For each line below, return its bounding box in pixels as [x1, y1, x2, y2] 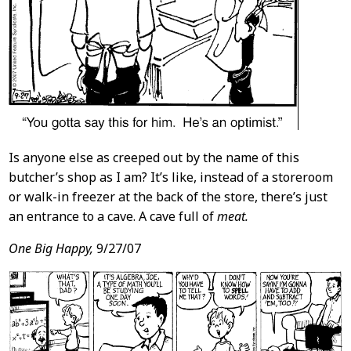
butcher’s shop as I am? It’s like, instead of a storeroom [8, 168, 333, 186]
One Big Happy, [8, 239, 93, 257]
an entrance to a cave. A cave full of [8, 207, 217, 225]
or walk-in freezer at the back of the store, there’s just [8, 187, 327, 205]
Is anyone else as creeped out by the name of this [8, 148, 299, 166]
